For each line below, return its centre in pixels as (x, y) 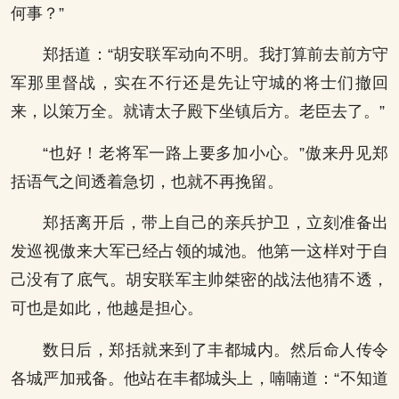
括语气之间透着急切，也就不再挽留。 (147, 181)
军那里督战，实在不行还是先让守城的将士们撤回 (199, 83)
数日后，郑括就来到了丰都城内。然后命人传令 (216, 350)
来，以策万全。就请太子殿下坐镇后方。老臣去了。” (198, 112)
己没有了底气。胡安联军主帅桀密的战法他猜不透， (199, 280)
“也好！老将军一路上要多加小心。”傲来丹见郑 (216, 153)
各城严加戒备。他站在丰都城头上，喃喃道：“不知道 (199, 378)
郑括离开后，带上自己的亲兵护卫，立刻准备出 (216, 223)
